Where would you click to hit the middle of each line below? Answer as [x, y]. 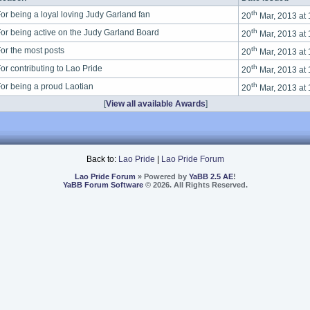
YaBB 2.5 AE [211, 176]
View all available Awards [156, 104]
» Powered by [162, 176]
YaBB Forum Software [103, 185]
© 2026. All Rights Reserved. [195, 185]
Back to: [102, 159]
